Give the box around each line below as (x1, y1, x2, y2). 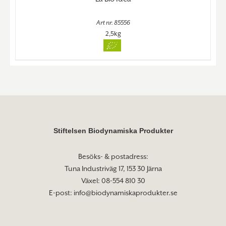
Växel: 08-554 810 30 (81, 177, 145, 185)
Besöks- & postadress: (78, 152, 148, 161)
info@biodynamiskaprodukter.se (73, 189, 178, 197)
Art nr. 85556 (95, 19, 131, 27)
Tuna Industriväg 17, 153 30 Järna (64, 164, 162, 173)
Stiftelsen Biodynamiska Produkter (53, 127, 173, 135)
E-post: (48, 189, 74, 197)
